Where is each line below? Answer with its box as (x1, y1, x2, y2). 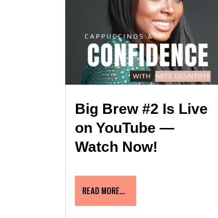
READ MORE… (82, 184, 126, 197)
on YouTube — (75, 119, 175, 136)
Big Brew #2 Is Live (75, 100, 208, 117)
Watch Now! (75, 138, 158, 155)
